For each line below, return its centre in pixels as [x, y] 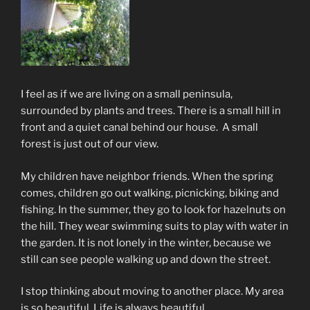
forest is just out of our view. [90, 144]
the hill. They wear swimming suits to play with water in [155, 226]
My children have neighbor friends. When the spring [147, 176]
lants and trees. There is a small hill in [191, 111]
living [117, 94]
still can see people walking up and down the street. [146, 259]
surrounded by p [61, 111]
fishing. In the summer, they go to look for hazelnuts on [153, 209]
